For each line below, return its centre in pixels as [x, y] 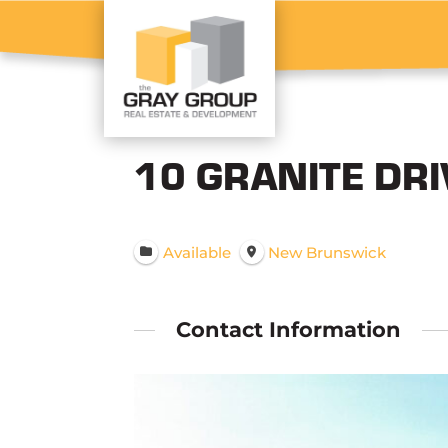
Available [196, 252]
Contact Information [289, 330]
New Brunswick [327, 252]
